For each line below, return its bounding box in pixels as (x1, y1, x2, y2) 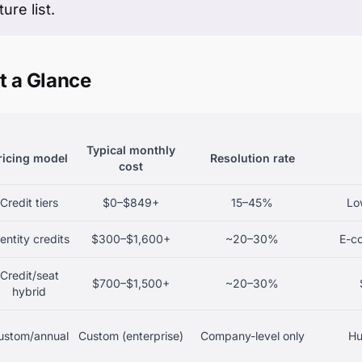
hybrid (12, 284, 46, 298)
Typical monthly (86, 143, 175, 157)
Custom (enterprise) (78, 329, 183, 343)
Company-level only (200, 329, 305, 343)
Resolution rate (209, 151, 295, 165)
